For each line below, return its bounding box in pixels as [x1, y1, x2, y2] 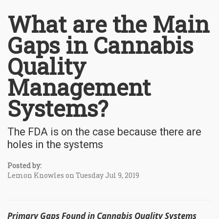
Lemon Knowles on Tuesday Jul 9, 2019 [7, 170, 139, 180]
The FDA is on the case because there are [7, 125, 201, 138]
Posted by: [7, 160, 42, 170]
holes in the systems [7, 138, 103, 151]
